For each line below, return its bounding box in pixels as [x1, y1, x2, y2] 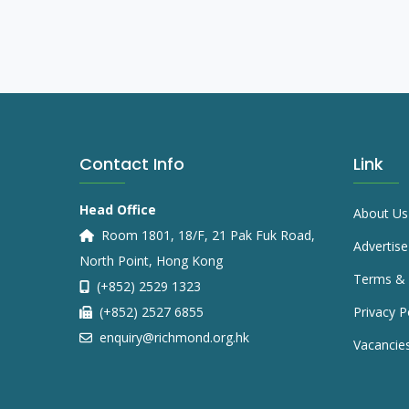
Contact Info [79, 152, 184, 176]
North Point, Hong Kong [79, 252, 223, 270]
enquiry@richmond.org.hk [96, 329, 249, 347]
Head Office [79, 201, 156, 219]
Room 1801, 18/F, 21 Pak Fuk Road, [97, 226, 315, 245]
